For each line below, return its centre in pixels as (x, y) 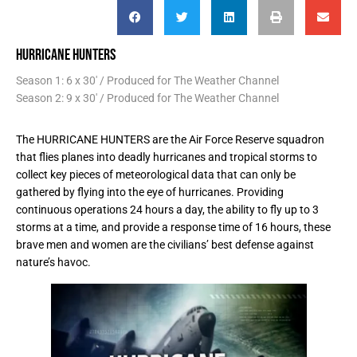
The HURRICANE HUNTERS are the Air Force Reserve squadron (170, 140)
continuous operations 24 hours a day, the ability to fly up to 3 (167, 210)
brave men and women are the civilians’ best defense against (165, 245)
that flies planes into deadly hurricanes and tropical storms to (167, 157)
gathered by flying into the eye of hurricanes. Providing (150, 192)
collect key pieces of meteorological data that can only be (156, 175)
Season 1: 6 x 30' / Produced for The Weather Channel (147, 81)
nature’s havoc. (53, 263)
